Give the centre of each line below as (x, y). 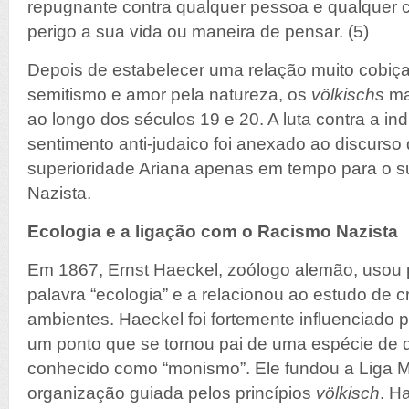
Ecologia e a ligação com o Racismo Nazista (213, 231)
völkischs (348, 94)
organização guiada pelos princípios (172, 393)
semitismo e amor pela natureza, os (169, 94)
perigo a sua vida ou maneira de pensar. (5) (198, 31)
